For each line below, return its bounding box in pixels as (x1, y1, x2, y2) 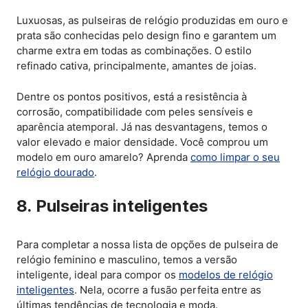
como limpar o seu (190, 150, 280, 164)
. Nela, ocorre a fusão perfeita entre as (74, 283, 261, 297)
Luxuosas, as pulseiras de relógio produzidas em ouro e (16, 14, 288, 27)
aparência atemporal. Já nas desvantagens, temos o (16, 120, 267, 133)
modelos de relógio (179, 268, 273, 282)
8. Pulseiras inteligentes (16, 196, 208, 217)
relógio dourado (16, 165, 94, 179)
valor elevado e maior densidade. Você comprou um (16, 135, 268, 148)
